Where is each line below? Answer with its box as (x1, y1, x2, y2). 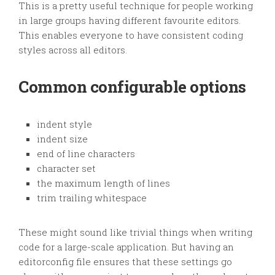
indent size (37, 133, 88, 145)
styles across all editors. (18, 44, 127, 56)
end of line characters (37, 147, 135, 160)
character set (37, 162, 96, 174)
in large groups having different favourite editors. (18, 14, 241, 26)
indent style (37, 118, 92, 130)
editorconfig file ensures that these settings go (18, 255, 232, 268)
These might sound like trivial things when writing (18, 226, 252, 238)
